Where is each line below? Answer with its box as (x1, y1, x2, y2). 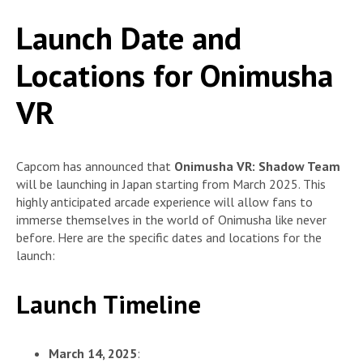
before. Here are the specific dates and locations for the (16, 228, 322, 246)
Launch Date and (16, 16, 241, 58)
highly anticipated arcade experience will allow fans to (16, 193, 313, 210)
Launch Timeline (16, 288, 201, 322)
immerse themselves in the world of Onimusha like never (16, 211, 327, 228)
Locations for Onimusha (16, 53, 333, 96)
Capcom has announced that (16, 157, 174, 174)
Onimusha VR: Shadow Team (174, 157, 340, 174)
